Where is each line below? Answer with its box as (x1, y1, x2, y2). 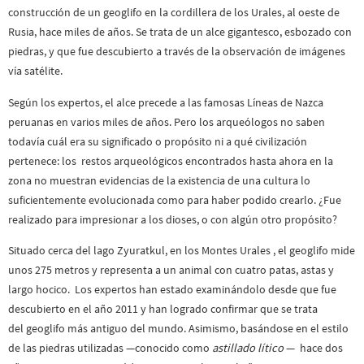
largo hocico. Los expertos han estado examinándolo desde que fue (8, 282, 336, 297)
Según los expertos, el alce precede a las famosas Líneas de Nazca (8, 94, 323, 110)
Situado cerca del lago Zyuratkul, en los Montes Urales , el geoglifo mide (8, 243, 355, 258)
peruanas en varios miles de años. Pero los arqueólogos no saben (8, 114, 325, 129)
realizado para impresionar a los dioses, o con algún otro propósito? (8, 211, 337, 227)
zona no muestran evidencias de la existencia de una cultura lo (8, 172, 310, 188)
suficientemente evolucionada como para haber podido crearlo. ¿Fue (8, 192, 341, 207)
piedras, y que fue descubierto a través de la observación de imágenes (8, 44, 345, 59)
